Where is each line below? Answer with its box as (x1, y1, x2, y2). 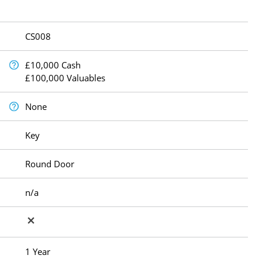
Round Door (25, 158, 75, 170)
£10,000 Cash (25, 59, 81, 71)
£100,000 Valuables (25, 72, 106, 84)
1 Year (25, 246, 51, 258)
